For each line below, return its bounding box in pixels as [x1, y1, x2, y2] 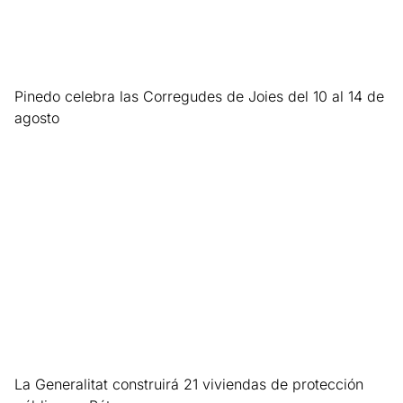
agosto [14, 109, 59, 128]
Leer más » [14, 134, 71, 148]
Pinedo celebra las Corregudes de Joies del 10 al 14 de [14, 87, 384, 106]
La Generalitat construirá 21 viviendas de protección [14, 375, 363, 394]
